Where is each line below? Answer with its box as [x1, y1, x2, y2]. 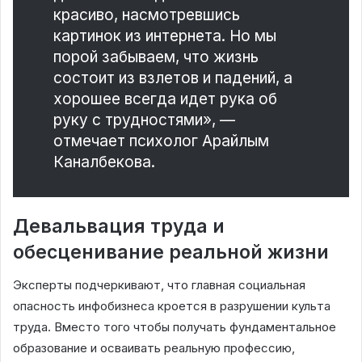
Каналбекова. [53, 153, 155, 172]
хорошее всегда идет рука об [53, 90, 277, 109]
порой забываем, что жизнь [53, 48, 259, 67]
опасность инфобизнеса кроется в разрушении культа [13, 297, 330, 314]
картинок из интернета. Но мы [53, 27, 276, 46]
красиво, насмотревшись [53, 6, 240, 25]
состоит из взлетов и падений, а [53, 69, 293, 88]
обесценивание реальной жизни [13, 241, 329, 264]
